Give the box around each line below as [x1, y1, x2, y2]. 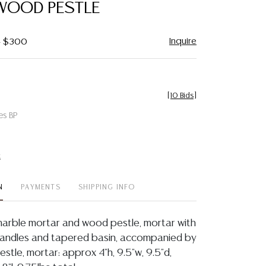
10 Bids [170, 93, 194, 99]
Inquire [169, 37, 197, 46]
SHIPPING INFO [78, 184, 135, 191]
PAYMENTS [21, 184, 61, 191]
